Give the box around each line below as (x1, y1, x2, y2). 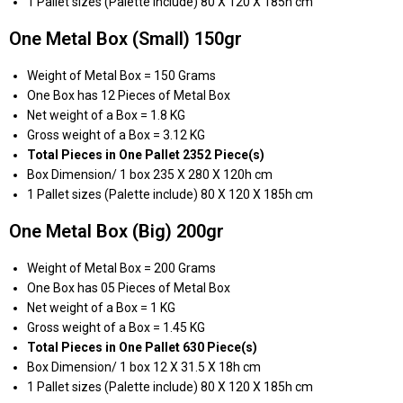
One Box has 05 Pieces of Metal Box (27, 281, 230, 296)
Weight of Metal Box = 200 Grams (27, 261, 216, 276)
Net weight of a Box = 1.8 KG (27, 108, 185, 123)
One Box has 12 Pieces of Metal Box (27, 88, 230, 103)
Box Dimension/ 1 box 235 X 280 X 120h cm (27, 167, 273, 183)
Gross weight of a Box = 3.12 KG (27, 128, 205, 143)
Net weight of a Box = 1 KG (27, 300, 175, 316)
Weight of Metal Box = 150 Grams (27, 68, 216, 84)
